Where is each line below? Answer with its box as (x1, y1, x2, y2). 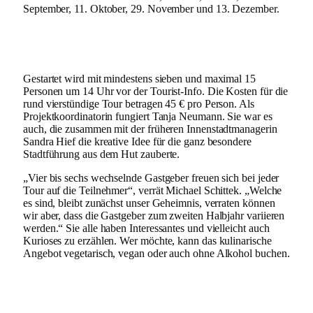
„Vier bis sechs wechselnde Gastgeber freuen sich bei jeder (23, 171, 279, 184)
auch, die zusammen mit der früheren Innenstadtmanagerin (23, 122, 277, 135)
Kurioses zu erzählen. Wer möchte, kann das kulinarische (23, 234, 272, 247)
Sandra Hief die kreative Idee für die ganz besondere (23, 135, 252, 147)
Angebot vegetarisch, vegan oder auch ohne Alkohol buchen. (23, 247, 290, 259)
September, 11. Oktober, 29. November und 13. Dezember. (23, 2, 279, 15)
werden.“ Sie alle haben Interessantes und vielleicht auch (23, 221, 270, 234)
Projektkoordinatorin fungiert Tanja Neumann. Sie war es (23, 110, 272, 122)
